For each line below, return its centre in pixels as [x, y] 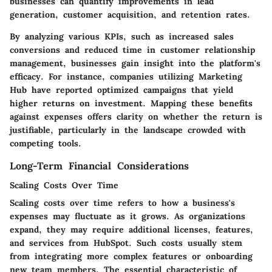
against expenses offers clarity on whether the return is [136, 116]
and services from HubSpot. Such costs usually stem [126, 243]
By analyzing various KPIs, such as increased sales [122, 36]
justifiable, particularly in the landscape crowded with [128, 130]
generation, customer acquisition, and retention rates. [130, 14]
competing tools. [46, 143]
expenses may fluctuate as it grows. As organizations [127, 216]
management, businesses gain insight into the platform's [135, 63]
